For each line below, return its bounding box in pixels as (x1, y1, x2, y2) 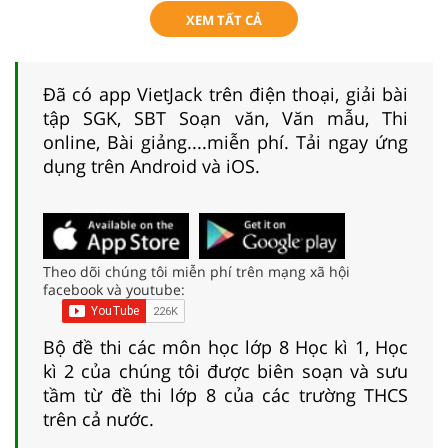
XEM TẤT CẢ (186, 10, 262, 29)
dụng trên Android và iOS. (43, 153, 260, 178)
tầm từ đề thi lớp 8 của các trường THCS (43, 382, 408, 407)
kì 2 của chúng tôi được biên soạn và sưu (43, 358, 408, 383)
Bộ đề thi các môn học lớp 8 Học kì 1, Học (43, 334, 408, 359)
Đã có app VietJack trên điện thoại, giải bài (43, 81, 408, 106)
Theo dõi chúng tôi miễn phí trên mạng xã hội (43, 261, 350, 281)
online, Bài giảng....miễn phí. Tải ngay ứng (43, 129, 408, 154)
